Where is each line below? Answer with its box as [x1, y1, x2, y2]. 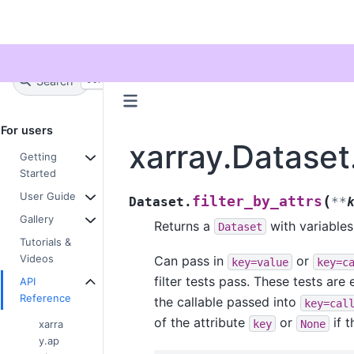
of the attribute [153, 314, 249, 331]
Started [20, 166, 56, 179]
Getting [20, 149, 57, 163]
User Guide [20, 189, 76, 202]
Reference [20, 291, 71, 304]
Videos [20, 251, 54, 265]
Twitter [12, 29, 62, 49]
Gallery [20, 212, 54, 225]
